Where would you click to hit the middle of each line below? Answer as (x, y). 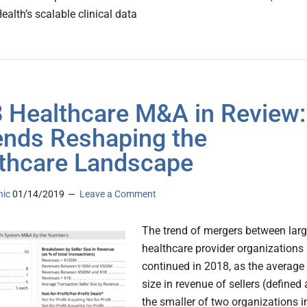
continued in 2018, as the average (223, 267)
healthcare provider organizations (223, 249)
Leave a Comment (118, 194)
